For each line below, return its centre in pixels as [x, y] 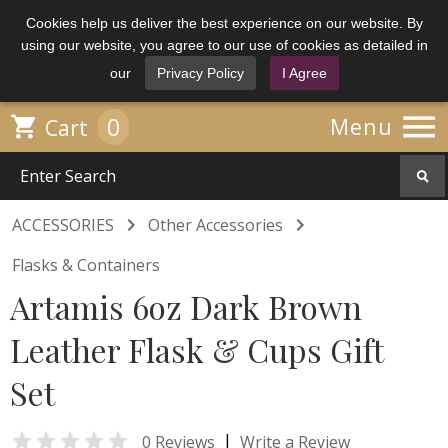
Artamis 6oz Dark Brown [186, 306]
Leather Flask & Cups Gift [196, 349]
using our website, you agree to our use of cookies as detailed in [224, 45]
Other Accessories [215, 225]
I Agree [304, 73]
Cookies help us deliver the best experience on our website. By [224, 23]
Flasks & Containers [86, 265]
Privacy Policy [200, 73]
